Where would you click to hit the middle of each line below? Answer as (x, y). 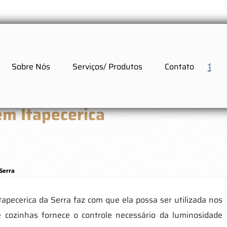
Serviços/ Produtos (107, 66)
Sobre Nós (31, 66)
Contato (179, 66)
